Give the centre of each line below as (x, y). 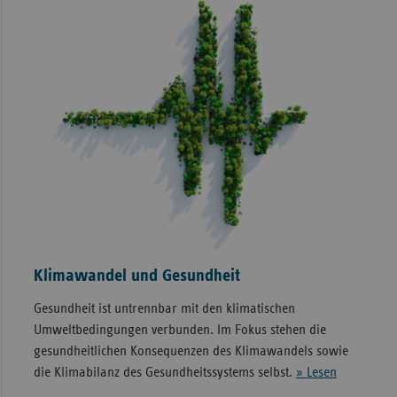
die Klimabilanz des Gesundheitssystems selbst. (164, 372)
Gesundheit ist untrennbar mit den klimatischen (164, 308)
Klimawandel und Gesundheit (136, 275)
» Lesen (316, 372)
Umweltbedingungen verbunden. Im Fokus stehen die (179, 329)
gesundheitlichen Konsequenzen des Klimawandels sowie (191, 350)
